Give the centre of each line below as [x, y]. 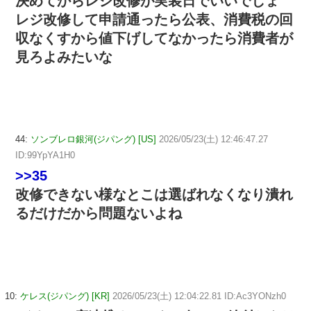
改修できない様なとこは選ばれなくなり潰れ [154, 195]
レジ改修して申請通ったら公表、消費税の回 [154, 19]
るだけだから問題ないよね [99, 213]
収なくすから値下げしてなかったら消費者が [154, 38]
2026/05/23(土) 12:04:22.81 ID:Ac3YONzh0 [199, 296]
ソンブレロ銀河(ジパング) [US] [93, 140]
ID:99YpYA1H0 [45, 155]
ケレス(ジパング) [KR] [65, 296]
